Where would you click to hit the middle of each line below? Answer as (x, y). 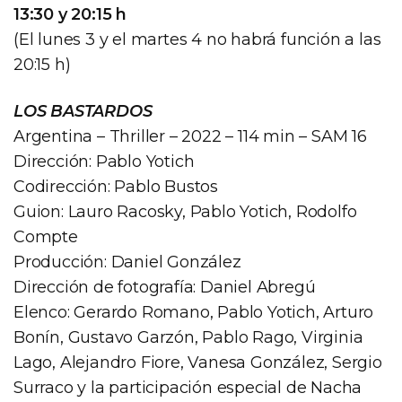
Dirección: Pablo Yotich (104, 161)
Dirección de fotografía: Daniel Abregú (165, 287)
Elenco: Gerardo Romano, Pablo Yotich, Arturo (194, 312)
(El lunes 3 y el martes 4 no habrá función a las (197, 39)
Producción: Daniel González (127, 262)
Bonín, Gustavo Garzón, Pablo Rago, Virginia (188, 337)
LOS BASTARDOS (83, 111)
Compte (46, 236)
